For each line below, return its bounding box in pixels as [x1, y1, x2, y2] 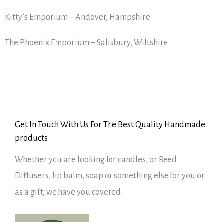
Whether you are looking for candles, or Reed [15, 155, 177, 165]
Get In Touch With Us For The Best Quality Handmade [15, 120, 205, 130]
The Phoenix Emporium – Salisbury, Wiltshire [5, 37, 168, 47]
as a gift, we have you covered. [15, 187, 123, 197]
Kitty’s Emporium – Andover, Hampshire [5, 12, 150, 22]
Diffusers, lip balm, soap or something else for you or [15, 171, 205, 181]
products [15, 133, 48, 143]
